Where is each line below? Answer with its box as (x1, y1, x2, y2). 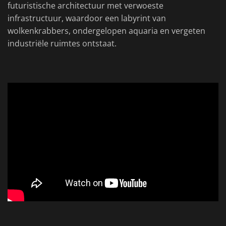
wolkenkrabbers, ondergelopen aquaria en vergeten (8, 25, 205, 37)
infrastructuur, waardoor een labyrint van (8, 13, 166, 24)
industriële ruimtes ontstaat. (8, 38, 117, 49)
